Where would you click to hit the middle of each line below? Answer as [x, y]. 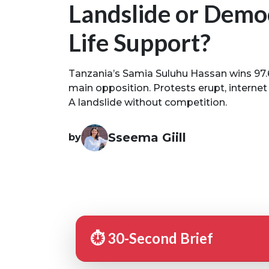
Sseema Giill [147, 138]
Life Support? [140, 42]
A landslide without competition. [148, 102]
